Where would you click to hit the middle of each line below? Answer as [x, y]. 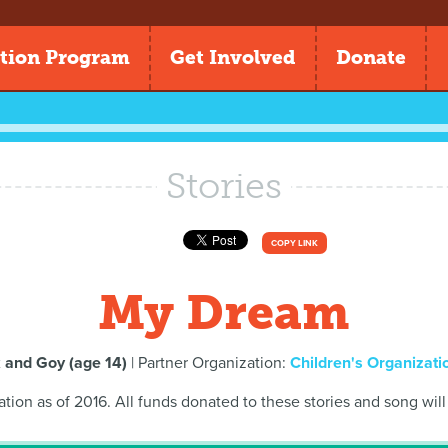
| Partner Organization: [208, 363]
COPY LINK [294, 243]
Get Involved [233, 57]
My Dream [224, 312]
